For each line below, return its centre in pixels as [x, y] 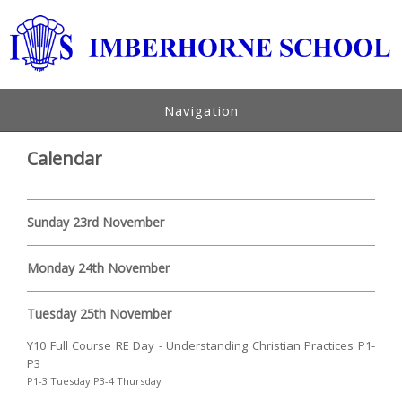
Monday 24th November [99, 267]
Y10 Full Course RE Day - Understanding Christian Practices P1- [201, 345]
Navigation [201, 110]
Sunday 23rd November [96, 222]
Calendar [65, 158]
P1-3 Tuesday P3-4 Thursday [95, 380]
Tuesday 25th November [100, 313]
